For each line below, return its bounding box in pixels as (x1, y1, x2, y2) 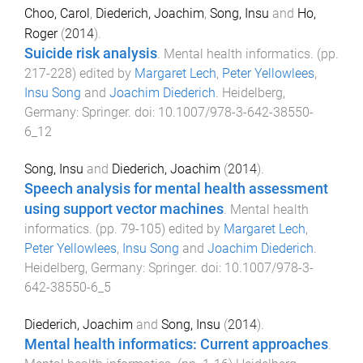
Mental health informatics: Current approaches (24, 335, 328, 352)
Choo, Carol (24, 6, 90, 22)
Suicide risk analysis (24, 45, 157, 62)
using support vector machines (24, 200, 224, 217)
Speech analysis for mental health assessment (24, 180, 328, 197)
